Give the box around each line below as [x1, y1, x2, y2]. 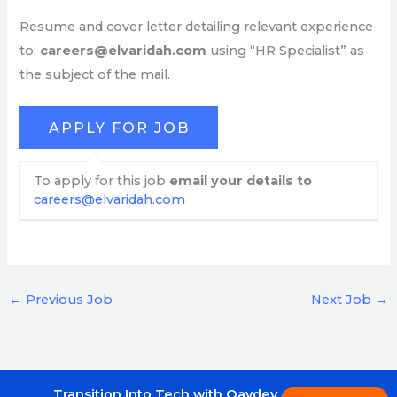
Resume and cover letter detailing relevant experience [19, 18, 374, 35]
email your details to [169, 173, 313, 190]
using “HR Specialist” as [206, 42, 365, 58]
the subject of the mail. [19, 66, 171, 82]
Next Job [311, 292, 376, 308]
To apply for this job [34, 173, 170, 190]
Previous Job [21, 292, 113, 308]
